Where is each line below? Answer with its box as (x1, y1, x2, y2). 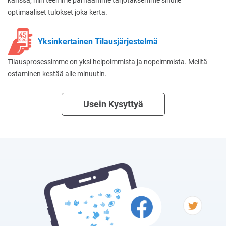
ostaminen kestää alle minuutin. (8, 69, 107, 78)
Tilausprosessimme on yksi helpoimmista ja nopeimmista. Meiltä (8, 57, 207, 66)
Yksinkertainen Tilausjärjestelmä (38, 36, 158, 46)
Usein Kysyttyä (83, 98, 143, 109)
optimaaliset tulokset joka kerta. (8, 8, 107, 16)
